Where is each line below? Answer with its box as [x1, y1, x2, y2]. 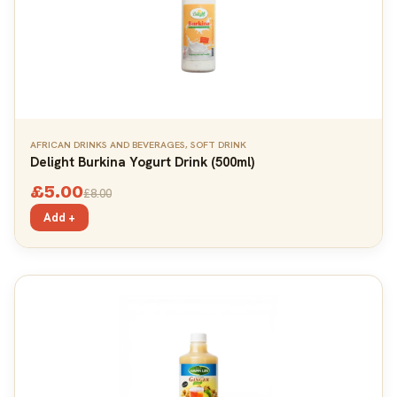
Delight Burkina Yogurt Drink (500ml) [30, 152, 254, 171]
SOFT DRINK [191, 137, 246, 151]
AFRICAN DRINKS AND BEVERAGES [30, 137, 185, 151]
